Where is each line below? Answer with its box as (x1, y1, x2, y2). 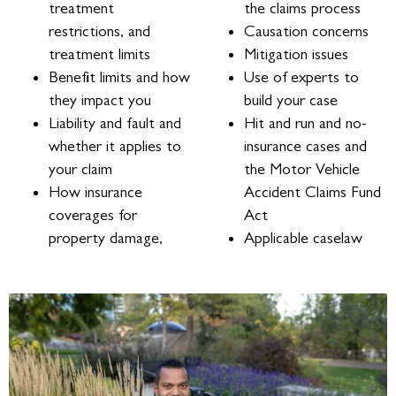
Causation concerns (243, 21, 369, 40)
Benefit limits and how (49, 67, 190, 86)
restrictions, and (49, 21, 150, 40)
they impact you (49, 90, 151, 109)
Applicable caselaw (243, 228, 362, 247)
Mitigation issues (243, 44, 348, 63)
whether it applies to (49, 136, 181, 155)
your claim (49, 159, 112, 178)
